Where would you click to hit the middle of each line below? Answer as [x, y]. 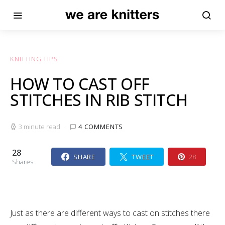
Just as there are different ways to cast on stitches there [110, 213]
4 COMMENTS [101, 127]
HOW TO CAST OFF [80, 84]
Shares [23, 161]
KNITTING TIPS [34, 59]
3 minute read [39, 127]
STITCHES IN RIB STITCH [99, 100]
